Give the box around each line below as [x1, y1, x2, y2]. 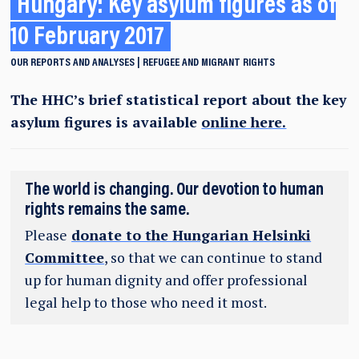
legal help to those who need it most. [25, 292, 268, 312]
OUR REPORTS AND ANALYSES [10, 57, 135, 69]
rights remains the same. [25, 201, 190, 220]
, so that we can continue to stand [104, 248, 323, 267]
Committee [25, 248, 105, 267]
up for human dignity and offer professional [25, 270, 309, 289]
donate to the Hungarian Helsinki [71, 225, 312, 244]
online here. [201, 112, 287, 131]
